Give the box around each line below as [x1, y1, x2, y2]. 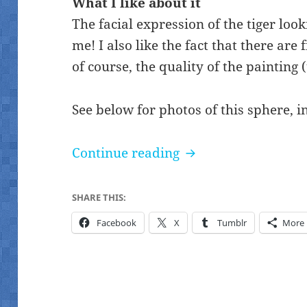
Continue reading [72, 143, 184, 162]
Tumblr [217, 216, 247, 229]
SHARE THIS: [72, 191, 127, 204]
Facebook [97, 216, 137, 229]
